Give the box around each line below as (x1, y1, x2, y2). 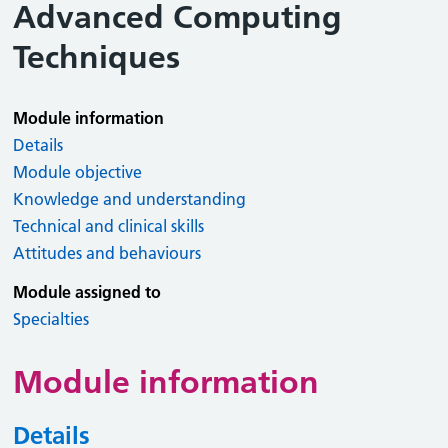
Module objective (13, 162, 143, 182)
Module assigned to (13, 282, 162, 302)
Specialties (13, 309, 90, 329)
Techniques (13, 38, 181, 76)
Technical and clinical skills (13, 216, 205, 236)
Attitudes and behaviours (13, 243, 202, 263)
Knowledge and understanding (13, 189, 247, 209)
